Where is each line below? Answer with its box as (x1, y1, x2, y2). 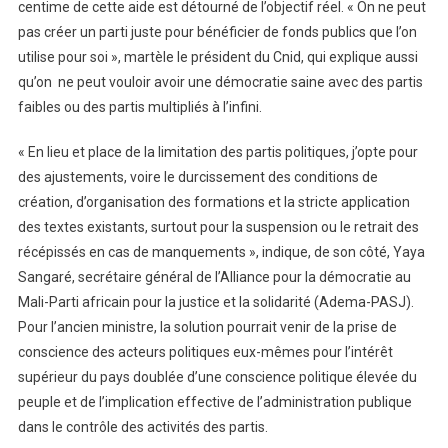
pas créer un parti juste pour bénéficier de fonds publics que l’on (17, 23, 417, 40)
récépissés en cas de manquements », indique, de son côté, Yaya (17, 243, 425, 260)
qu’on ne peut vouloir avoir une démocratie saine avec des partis (17, 73, 423, 90)
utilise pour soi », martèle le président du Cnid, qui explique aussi (17, 48, 418, 65)
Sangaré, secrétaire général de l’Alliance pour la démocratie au (17, 268, 411, 285)
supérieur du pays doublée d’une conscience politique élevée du (17, 368, 417, 385)
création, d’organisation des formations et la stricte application (17, 193, 410, 210)
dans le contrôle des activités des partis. (17, 418, 268, 435)
